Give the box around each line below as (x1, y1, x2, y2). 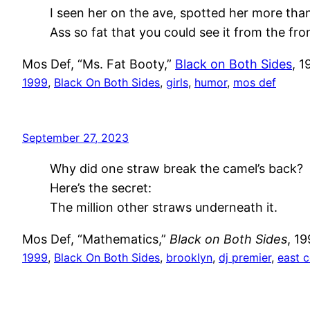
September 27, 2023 (22, 130, 129, 145)
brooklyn (166, 250, 212, 264)
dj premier (219, 250, 271, 264)
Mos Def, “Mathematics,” (22, 231, 170, 246)
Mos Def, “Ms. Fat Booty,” (22, 56, 175, 71)
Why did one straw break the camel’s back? (50, 161, 303, 176)
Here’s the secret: (50, 180, 152, 195)
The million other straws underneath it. (50, 199, 277, 215)
